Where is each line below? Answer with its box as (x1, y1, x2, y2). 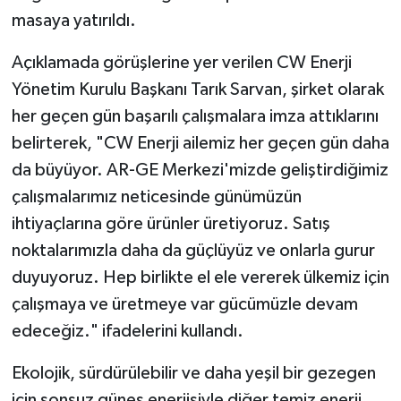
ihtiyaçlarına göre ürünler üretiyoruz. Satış (11, 215, 330, 234)
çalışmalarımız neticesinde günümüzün (11, 188, 302, 207)
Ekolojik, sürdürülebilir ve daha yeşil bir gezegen (11, 364, 376, 383)
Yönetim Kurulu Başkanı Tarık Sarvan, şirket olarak (11, 81, 384, 99)
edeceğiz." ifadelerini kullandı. (11, 322, 243, 341)
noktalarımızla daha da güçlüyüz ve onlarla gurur (11, 242, 375, 260)
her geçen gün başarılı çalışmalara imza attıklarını (11, 107, 379, 126)
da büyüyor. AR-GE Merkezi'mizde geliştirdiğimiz (11, 161, 388, 180)
